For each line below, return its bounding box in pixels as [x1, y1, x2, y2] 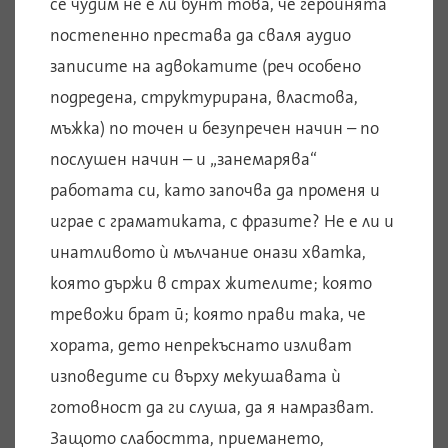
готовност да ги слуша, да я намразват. [50, 396, 374, 419]
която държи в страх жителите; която [50, 272, 372, 295]
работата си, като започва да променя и [50, 179, 380, 202]
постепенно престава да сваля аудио [50, 24, 351, 47]
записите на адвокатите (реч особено [50, 55, 361, 78]
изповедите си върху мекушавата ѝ [50, 365, 341, 388]
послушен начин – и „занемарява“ [50, 148, 317, 171]
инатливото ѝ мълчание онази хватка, [50, 241, 366, 264]
